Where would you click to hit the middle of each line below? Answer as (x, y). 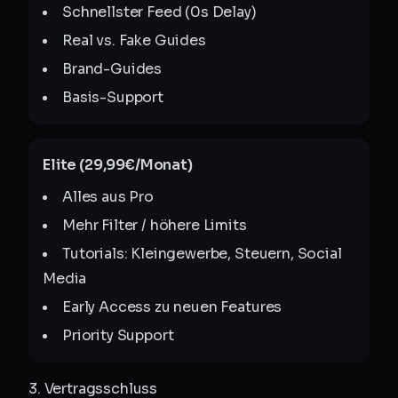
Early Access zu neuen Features (172, 307)
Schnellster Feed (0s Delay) (159, 12)
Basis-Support (113, 97)
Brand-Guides (112, 69)
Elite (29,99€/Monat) (118, 165)
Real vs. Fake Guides (134, 40)
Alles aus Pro (108, 197)
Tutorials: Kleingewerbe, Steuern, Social (202, 254)
